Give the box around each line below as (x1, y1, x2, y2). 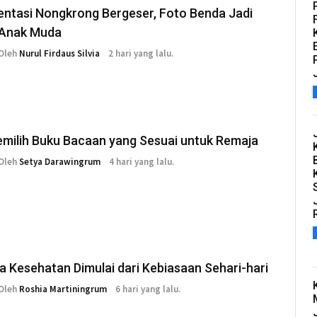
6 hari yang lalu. (115, 283, 180, 296)
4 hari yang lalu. (109, 156, 174, 168)
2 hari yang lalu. (108, 47, 173, 60)
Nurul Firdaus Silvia (19, 47, 100, 60)
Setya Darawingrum (19, 156, 100, 168)
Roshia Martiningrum (19, 283, 107, 296)
